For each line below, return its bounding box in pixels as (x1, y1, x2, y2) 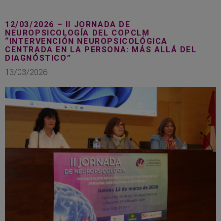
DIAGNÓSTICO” (5, 53, 72, 63)
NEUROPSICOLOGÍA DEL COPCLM (5, 28, 150, 37)
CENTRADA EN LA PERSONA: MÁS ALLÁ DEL (5, 44, 197, 54)
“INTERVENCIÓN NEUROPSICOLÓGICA (5, 36, 168, 46)
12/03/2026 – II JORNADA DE (5, 19, 131, 29)
